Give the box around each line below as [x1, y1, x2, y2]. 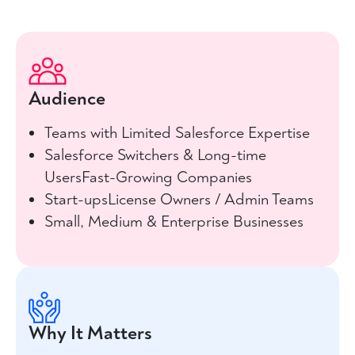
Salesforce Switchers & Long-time [44, 145, 266, 165]
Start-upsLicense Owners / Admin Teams [44, 189, 314, 209]
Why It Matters [29, 322, 152, 345]
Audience [29, 87, 105, 110]
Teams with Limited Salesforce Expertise [44, 123, 310, 143]
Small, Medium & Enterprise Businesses [44, 212, 303, 231]
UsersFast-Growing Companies [44, 167, 252, 187]
